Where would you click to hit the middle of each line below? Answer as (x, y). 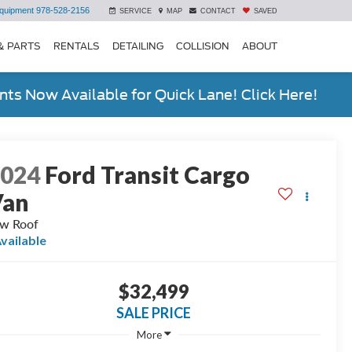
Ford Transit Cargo (148, 175)
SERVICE (136, 11)
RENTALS (77, 46)
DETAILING (138, 46)
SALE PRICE (154, 313)
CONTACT (218, 11)
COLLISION (203, 46)
